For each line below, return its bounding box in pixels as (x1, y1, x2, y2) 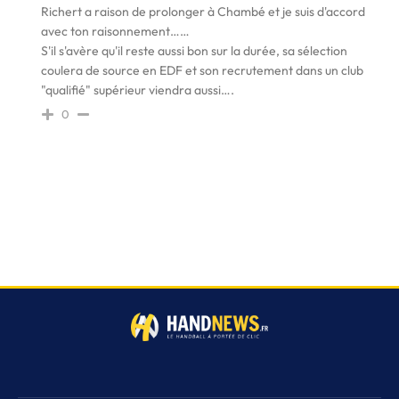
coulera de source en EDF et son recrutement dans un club (41, 62, 363, 79)
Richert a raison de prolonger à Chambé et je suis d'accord (41, 4, 365, 20)
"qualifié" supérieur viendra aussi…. (41, 82, 234, 99)
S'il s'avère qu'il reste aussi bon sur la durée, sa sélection (41, 43, 347, 60)
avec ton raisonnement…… (41, 23, 190, 40)
